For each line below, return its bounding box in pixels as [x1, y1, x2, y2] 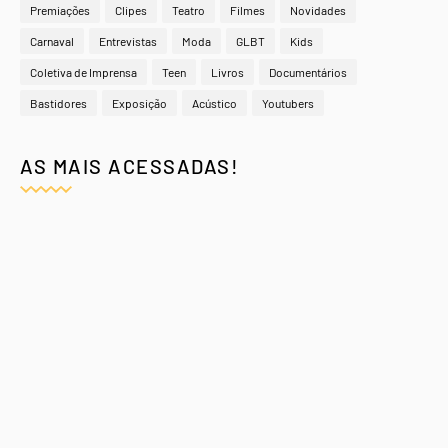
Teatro [172, 3, 205, 18]
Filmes [230, 3, 265, 18]
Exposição [112, 96, 167, 111]
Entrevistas [99, 34, 157, 49]
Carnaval [30, 34, 74, 49]
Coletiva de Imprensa [30, 65, 137, 80]
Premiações [30, 3, 90, 18]
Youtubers [262, 96, 314, 111]
